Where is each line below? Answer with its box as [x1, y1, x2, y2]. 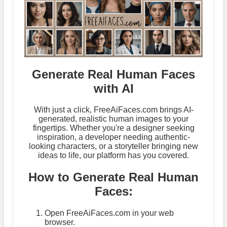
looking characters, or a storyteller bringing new [29, 142, 198, 151]
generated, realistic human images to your [39, 115, 188, 124]
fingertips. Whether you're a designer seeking [32, 124, 195, 133]
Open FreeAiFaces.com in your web [45, 209, 174, 218]
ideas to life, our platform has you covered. [38, 151, 189, 160]
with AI [93, 81, 134, 95]
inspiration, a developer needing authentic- [37, 133, 190, 142]
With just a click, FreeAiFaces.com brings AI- [33, 105, 194, 115]
